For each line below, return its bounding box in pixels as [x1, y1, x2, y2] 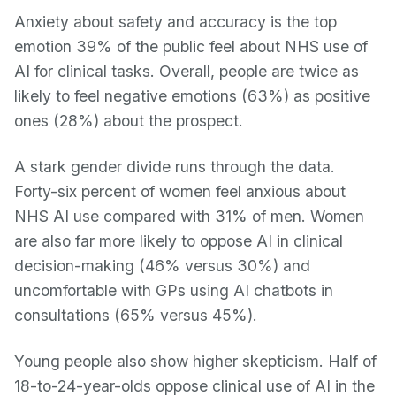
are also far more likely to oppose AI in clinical [14, 232, 343, 250]
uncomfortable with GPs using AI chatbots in [14, 281, 333, 300]
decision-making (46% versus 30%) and [14, 256, 310, 275]
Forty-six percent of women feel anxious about [14, 182, 346, 201]
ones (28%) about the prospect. [14, 111, 243, 130]
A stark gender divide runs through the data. [14, 157, 335, 176]
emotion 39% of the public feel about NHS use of [14, 37, 368, 56]
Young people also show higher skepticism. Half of [14, 352, 377, 370]
